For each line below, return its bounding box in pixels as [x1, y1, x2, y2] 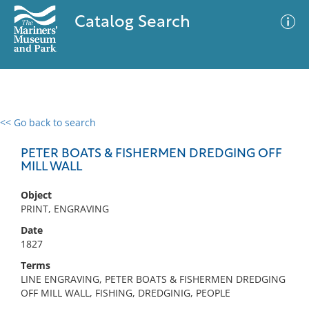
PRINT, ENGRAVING [21, 202, 109, 215]
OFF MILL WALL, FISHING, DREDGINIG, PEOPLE [21, 286, 230, 299]
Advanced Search [164, 128, 244, 141]
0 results [10, 124, 50, 137]
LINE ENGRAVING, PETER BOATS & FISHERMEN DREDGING [21, 272, 286, 286]
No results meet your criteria [86, 201, 219, 214]
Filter [266, 130, 290, 141]
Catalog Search [74, 14, 190, 31]
